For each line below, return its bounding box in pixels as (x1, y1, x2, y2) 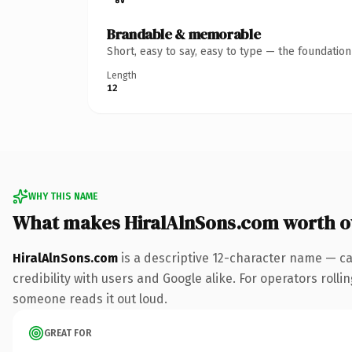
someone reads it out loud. (13, 291, 167, 306)
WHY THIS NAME (28, 190, 97, 202)
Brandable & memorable (107, 24, 261, 44)
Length (107, 69, 137, 81)
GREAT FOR (44, 327, 92, 339)
